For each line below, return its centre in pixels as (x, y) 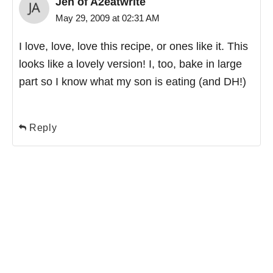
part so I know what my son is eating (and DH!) (133, 81)
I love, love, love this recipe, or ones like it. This (133, 46)
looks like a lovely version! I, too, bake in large (130, 64)
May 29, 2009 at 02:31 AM (108, 18)
